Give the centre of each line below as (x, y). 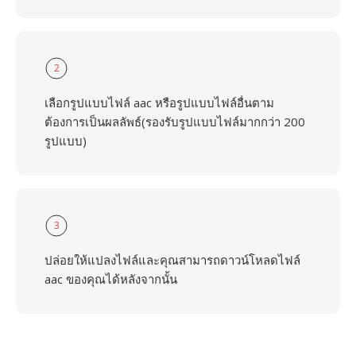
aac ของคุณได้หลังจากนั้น (111, 279)
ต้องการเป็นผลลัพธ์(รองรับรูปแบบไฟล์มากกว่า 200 (175, 122)
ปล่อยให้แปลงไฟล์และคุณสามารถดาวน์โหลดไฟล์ (172, 260)
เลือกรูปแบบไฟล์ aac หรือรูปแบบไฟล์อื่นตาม (159, 103)
